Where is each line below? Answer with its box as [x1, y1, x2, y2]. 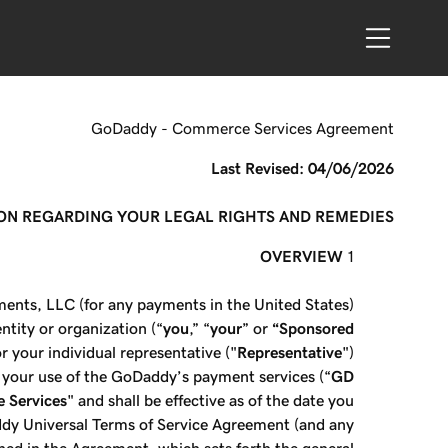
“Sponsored [272, 320, 355, 336]
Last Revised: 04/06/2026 [211, 160, 395, 176]
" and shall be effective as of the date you [67, 392, 355, 408]
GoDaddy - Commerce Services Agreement [91, 120, 395, 136]
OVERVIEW [260, 248, 344, 264]
